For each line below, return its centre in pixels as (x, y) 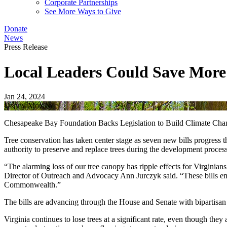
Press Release (26, 47)
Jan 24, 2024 (25, 97)
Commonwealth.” (33, 185)
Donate (16, 29)
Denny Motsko (28, 106)
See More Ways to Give (83, 12)
